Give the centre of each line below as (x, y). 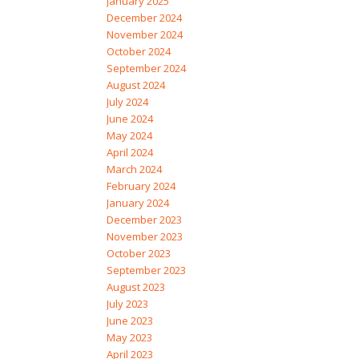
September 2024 (146, 69)
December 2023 (144, 220)
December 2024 (144, 18)
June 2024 (129, 119)
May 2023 (129, 338)
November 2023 (144, 237)
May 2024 (129, 136)
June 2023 (129, 321)
